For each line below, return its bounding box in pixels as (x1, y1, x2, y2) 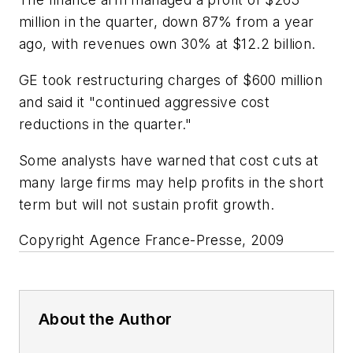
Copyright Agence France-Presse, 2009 (19, 232, 284, 249)
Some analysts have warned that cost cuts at (19, 151, 319, 169)
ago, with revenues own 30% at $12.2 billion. (19, 35, 316, 53)
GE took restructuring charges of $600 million (19, 71, 322, 88)
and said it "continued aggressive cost (19, 93, 270, 110)
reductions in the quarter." (19, 115, 192, 132)
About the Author (39, 310, 173, 329)
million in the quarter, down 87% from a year (19, 13, 314, 31)
